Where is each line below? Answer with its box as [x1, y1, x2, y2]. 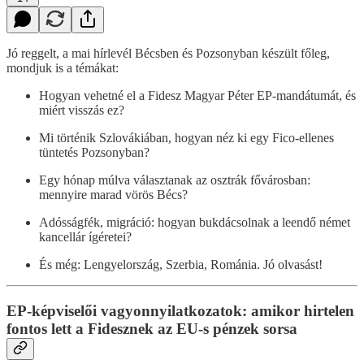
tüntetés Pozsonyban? [39, 145, 149, 159]
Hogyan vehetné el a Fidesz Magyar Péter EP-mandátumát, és [39, 88, 356, 102]
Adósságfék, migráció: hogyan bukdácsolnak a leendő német [39, 214, 350, 229]
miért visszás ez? [39, 102, 124, 117]
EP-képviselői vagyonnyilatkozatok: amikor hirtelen [6, 301, 354, 319]
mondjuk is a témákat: [6, 60, 119, 75]
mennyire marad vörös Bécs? [39, 187, 188, 201]
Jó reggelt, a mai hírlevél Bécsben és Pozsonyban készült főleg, [6, 45, 330, 60]
